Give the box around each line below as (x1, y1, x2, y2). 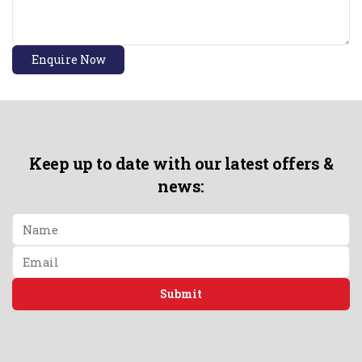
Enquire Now (31, 52, 106, 67)
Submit (160, 286, 202, 301)
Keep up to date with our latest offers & (29, 153, 333, 174)
